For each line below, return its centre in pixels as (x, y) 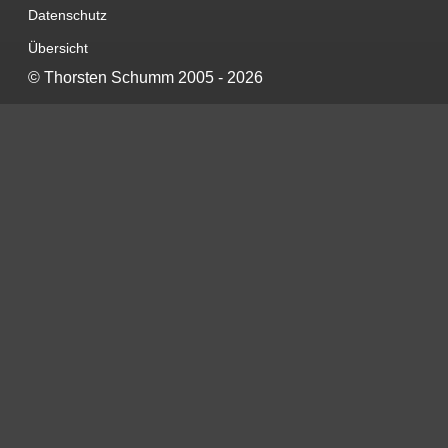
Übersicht (58, 48)
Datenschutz (67, 15)
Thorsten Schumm (109, 78)
